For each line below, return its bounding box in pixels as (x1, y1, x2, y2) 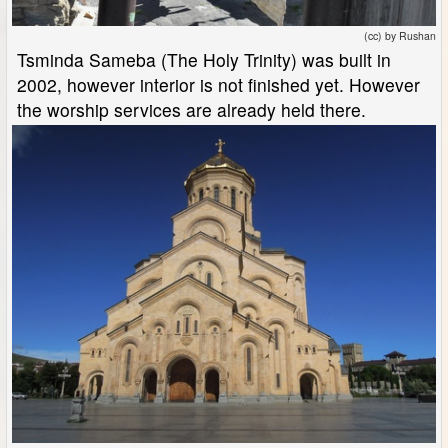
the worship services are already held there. (17, 97, 366, 122)
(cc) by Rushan (364, 28, 436, 43)
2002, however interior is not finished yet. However (17, 72, 420, 97)
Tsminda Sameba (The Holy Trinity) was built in (17, 47, 391, 72)
